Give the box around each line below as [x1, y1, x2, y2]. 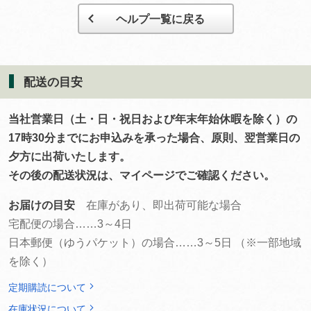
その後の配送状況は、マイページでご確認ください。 [8, 169, 275, 181]
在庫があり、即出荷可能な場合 [86, 199, 242, 211]
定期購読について [8, 282, 86, 293]
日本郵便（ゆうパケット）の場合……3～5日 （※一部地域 [8, 237, 301, 249]
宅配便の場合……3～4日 [8, 218, 132, 230]
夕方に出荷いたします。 [8, 151, 131, 162]
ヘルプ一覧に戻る [116, 13, 205, 25]
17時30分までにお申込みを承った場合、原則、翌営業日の [8, 132, 300, 144]
